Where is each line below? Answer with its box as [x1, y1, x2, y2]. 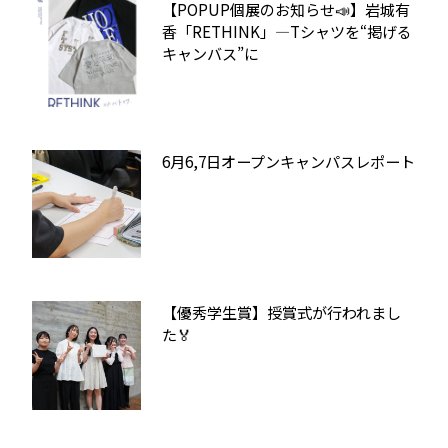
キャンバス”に [162, 42, 260, 65]
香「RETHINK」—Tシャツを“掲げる [162, 20, 413, 43]
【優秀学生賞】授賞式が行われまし [162, 301, 402, 324]
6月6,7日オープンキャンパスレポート [162, 149, 416, 172]
